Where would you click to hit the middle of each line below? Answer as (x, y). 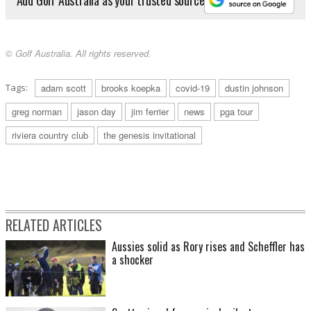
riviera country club (50, 135)
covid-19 (193, 88)
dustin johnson (254, 88)
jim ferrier (150, 112)
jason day (96, 112)
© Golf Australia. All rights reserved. (78, 53)
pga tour (236, 112)
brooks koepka (131, 88)
